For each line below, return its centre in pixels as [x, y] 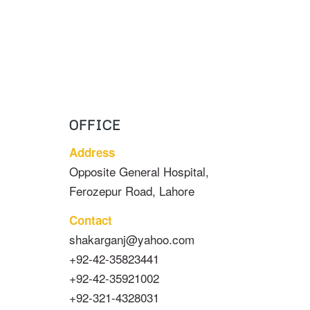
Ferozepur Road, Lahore [132, 190]
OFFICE [95, 125]
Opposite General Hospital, [139, 171]
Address [92, 152]
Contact [91, 220]
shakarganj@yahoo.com [132, 239]
